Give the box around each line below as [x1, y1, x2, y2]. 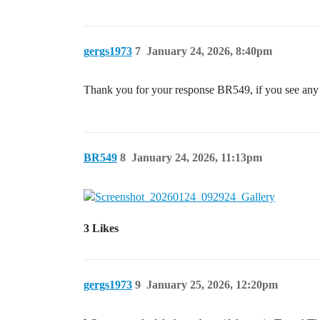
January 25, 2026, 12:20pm [146, 279, 278, 291]
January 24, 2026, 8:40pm [146, 45, 272, 57]
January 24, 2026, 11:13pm [131, 151, 262, 164]
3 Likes [84, 222, 119, 235]
